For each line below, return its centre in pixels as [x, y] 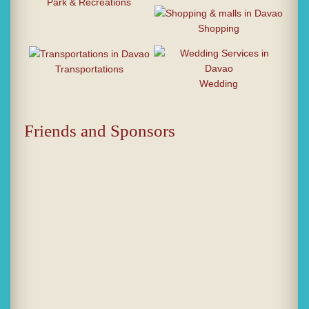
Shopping [219, 29]
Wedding [219, 84]
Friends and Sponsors [100, 131]
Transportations [89, 69]
